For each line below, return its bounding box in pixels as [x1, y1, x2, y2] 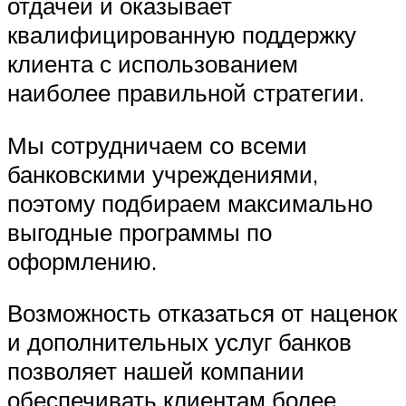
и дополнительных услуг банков [7, 327, 352, 357]
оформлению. [7, 246, 157, 275]
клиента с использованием [7, 48, 298, 78]
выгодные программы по [7, 217, 272, 246]
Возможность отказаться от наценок [7, 298, 397, 328]
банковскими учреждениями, [7, 159, 318, 188]
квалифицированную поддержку [7, 19, 356, 49]
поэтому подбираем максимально [7, 188, 372, 217]
